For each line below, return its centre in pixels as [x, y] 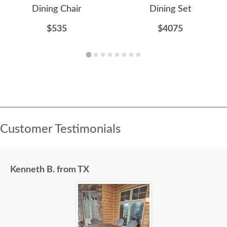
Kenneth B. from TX [50, 170]
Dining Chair [57, 9]
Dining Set [170, 9]
